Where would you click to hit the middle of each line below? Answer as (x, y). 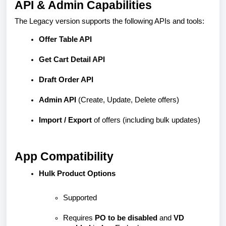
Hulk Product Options (77, 173)
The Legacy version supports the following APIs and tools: (109, 21)
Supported (80, 197)
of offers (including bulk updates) (146, 120)
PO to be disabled (126, 218)
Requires (79, 218)
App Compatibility (64, 156)
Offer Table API (65, 39)
